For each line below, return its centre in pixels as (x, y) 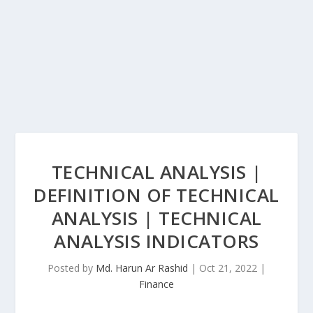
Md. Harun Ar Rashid (142, 268)
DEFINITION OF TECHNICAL (156, 195)
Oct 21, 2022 (228, 268)
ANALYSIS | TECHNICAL (156, 218)
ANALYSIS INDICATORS (156, 241)
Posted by (72, 268)
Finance (156, 284)
